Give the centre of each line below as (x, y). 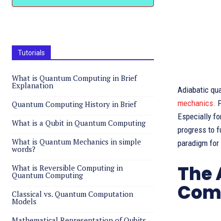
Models (24, 201)
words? (24, 149)
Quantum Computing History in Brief (74, 104)
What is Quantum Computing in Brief (74, 78)
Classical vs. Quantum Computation (73, 194)
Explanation (33, 85)
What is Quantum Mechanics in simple (76, 142)
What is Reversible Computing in (67, 168)
